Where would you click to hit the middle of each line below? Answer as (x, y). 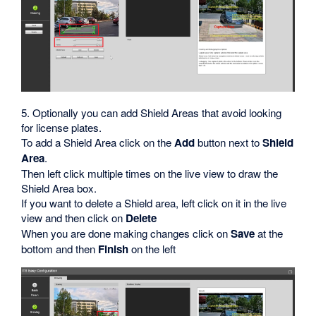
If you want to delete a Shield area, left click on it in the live (154, 203)
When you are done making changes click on (126, 233)
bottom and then (60, 249)
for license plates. (62, 128)
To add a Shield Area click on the (98, 142)
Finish (114, 249)
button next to (229, 142)
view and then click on (74, 218)
